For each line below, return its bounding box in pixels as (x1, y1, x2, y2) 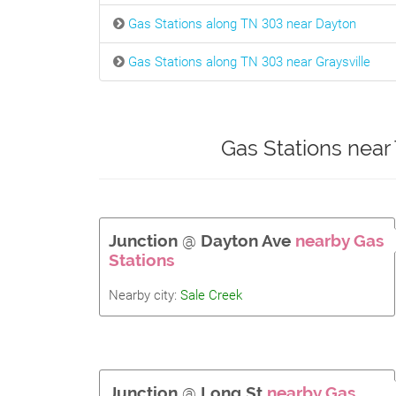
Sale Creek (180, 287, 242, 303)
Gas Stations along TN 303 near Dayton (128, 16, 356, 32)
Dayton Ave (201, 231, 291, 250)
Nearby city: (109, 287, 180, 303)
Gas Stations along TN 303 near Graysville (128, 54, 370, 70)
